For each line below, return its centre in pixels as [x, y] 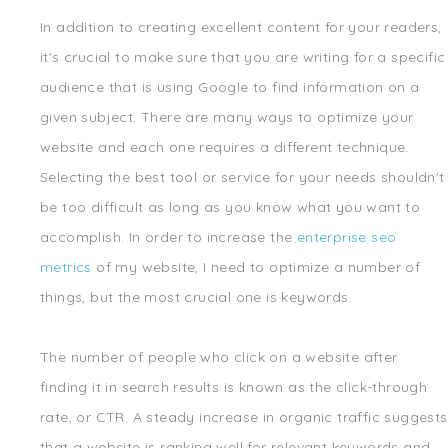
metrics [66, 267]
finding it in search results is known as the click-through [234, 387]
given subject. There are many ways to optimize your [227, 117]
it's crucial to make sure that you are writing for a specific [243, 57]
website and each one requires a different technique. [224, 147]
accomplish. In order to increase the [168, 237]
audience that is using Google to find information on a [230, 87]
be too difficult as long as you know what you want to [230, 207]
